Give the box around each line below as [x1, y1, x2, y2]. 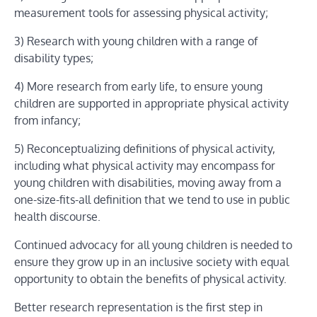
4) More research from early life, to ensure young [14, 79, 263, 94]
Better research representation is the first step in [14, 300, 263, 315]
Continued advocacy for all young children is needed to [14, 238, 292, 253]
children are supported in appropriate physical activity [14, 96, 289, 111]
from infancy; [14, 113, 81, 128]
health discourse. [14, 209, 100, 224]
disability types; [14, 51, 93, 66]
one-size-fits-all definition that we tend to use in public [14, 192, 290, 207]
